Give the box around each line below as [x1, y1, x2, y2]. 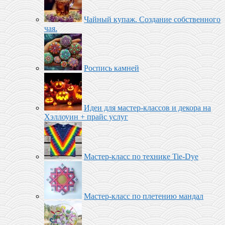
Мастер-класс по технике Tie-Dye [84, 152, 198, 161]
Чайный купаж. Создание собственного [84, 15, 220, 24]
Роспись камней [84, 64, 139, 73]
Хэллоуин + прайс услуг [44, 113, 128, 122]
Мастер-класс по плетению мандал [84, 192, 203, 201]
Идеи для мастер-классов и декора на [84, 103, 211, 113]
